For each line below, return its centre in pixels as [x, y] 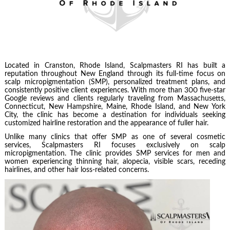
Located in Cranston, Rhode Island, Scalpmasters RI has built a [115, 66]
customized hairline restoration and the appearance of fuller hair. [106, 123]
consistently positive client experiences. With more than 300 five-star [115, 91]
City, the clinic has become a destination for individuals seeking [115, 115]
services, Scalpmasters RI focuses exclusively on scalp [115, 145]
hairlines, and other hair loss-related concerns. [76, 170]
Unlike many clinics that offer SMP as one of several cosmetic [115, 137]
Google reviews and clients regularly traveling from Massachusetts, [115, 99]
